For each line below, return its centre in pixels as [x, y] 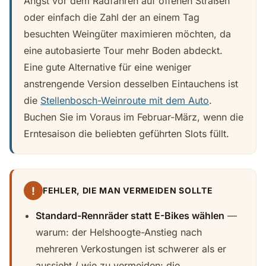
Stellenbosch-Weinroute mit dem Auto [125, 100]
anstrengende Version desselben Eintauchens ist [131, 84]
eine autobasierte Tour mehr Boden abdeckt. [123, 50]
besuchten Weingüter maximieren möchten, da [127, 34]
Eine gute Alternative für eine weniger [107, 67]
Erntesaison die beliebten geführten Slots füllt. [126, 134]
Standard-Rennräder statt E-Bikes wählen [130, 216]
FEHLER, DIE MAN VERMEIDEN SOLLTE [128, 190]
